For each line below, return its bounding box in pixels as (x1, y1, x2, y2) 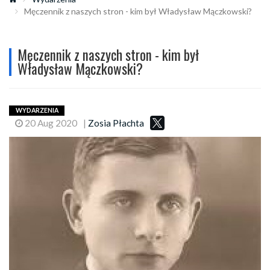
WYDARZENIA (15, 107, 58, 115)
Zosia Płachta (88, 117, 144, 128)
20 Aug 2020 (23, 117, 77, 128)
